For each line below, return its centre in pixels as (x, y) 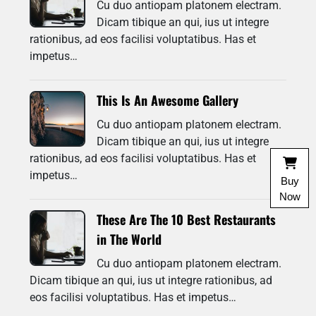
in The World (129, 239)
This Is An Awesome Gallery (168, 100)
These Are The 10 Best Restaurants (186, 219)
